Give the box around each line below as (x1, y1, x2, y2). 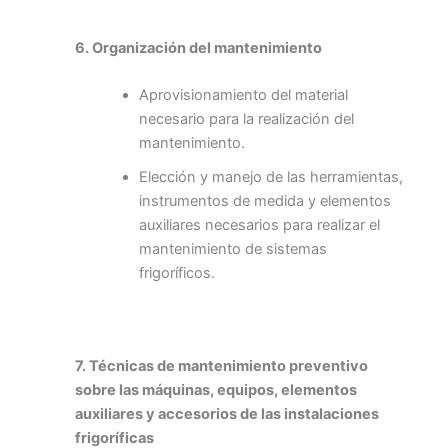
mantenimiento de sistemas (138, 240, 327, 259)
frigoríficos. (138, 264, 215, 283)
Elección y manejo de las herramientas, (138, 168, 403, 187)
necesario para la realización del (138, 110, 354, 129)
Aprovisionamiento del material (138, 86, 348, 105)
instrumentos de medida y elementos (138, 192, 391, 211)
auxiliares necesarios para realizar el (138, 216, 380, 235)
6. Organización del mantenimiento (75, 38, 322, 57)
